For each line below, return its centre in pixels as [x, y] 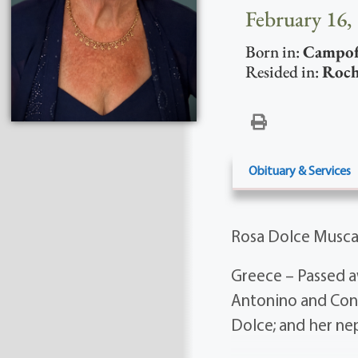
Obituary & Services [299, 171]
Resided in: [283, 72]
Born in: [274, 52]
